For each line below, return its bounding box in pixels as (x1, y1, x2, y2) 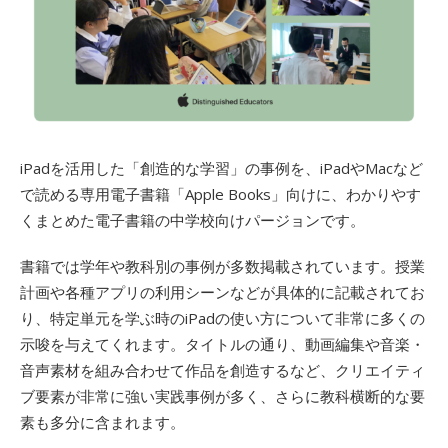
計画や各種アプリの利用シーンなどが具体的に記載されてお (20, 281, 425, 302)
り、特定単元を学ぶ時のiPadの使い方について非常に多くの (20, 307, 425, 328)
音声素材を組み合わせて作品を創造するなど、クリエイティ (20, 359, 425, 380)
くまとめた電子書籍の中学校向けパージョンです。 (20, 209, 365, 230)
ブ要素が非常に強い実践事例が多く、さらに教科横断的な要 (20, 385, 425, 406)
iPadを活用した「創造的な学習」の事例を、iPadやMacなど (20, 157, 423, 178)
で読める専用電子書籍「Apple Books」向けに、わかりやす (20, 183, 421, 204)
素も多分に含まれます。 (20, 411, 185, 432)
